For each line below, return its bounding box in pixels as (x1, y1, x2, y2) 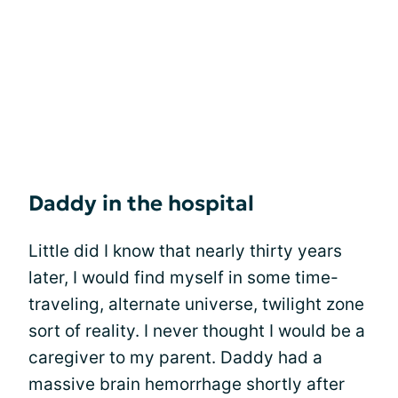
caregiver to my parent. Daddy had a (28, 346, 322, 368)
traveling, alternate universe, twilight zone (28, 293, 364, 314)
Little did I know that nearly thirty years (28, 240, 342, 261)
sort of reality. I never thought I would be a (28, 320, 365, 341)
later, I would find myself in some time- (28, 267, 338, 288)
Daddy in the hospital (28, 189, 254, 217)
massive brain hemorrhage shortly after (28, 373, 345, 394)
